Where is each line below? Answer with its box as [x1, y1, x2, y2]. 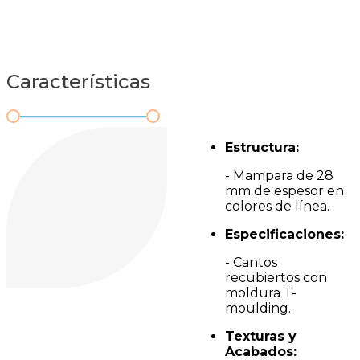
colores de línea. [225, 198, 329, 214]
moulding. [225, 301, 291, 316]
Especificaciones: [225, 227, 344, 242]
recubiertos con [225, 270, 327, 285]
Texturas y [225, 329, 297, 344]
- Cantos [225, 255, 277, 270]
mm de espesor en [225, 183, 344, 198]
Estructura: [225, 140, 299, 155]
